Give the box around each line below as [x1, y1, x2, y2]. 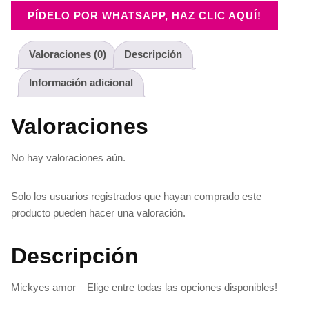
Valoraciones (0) [29, 48, 106, 61]
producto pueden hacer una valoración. [11, 206, 186, 219]
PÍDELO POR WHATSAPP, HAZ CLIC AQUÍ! [28, 9, 261, 21]
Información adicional [29, 77, 133, 89]
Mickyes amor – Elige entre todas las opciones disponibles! [11, 281, 277, 293]
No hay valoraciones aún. [11, 151, 126, 163]
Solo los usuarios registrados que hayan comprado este [11, 190, 261, 202]
